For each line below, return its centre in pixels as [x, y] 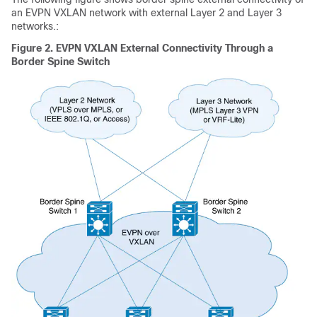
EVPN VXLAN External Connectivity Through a [165, 48]
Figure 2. [34, 48]
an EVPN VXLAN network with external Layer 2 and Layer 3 [146, 12]
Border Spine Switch [60, 61]
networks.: [35, 26]
